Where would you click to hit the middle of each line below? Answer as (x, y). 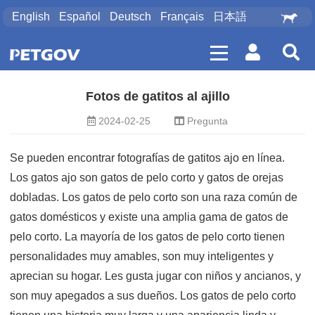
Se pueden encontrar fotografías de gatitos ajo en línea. (147, 158)
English (31, 17)
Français (182, 17)
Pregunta (207, 121)
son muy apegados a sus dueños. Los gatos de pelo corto (153, 296)
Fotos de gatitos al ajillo (157, 96)
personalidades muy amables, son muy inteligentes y (142, 256)
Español (80, 17)
